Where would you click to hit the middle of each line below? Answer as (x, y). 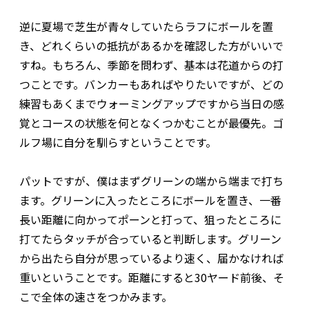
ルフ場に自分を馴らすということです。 (118, 142)
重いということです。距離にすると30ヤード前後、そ (152, 278)
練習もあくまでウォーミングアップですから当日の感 (152, 104)
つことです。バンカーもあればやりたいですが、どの (151, 84)
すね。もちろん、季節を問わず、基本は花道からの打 (151, 65)
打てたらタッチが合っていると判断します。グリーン (150, 239)
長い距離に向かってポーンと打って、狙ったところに (150, 220)
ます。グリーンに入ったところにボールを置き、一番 (150, 200)
